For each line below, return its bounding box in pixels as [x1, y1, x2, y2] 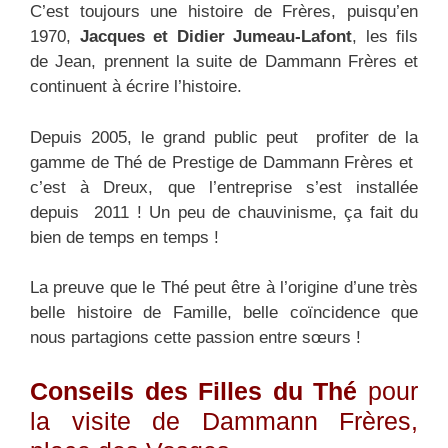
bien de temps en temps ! [30, 227, 219, 247]
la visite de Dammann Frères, [30, 406, 418, 435]
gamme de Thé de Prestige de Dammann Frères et [30, 152, 418, 172]
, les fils [352, 27, 418, 47]
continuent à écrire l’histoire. [30, 77, 242, 97]
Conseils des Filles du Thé [30, 376, 358, 405]
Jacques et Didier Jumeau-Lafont [79, 27, 352, 47]
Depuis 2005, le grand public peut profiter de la [30, 127, 418, 147]
